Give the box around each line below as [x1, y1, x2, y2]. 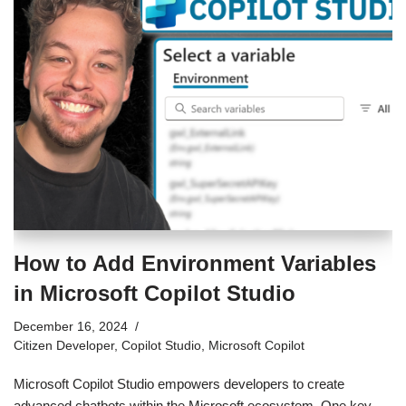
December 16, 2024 [14, 320, 128, 334]
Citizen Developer [14, 339, 114, 353]
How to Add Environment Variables [14, 251, 376, 276]
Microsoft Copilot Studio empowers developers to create [14, 376, 344, 392]
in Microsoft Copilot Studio [14, 281, 295, 306]
